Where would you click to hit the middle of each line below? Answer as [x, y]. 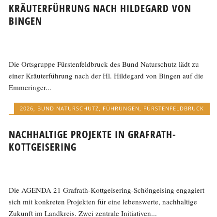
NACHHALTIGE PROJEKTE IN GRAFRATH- [93, 134]
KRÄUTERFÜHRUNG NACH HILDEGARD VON [100, 8]
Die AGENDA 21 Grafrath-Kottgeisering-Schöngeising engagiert [107, 190]
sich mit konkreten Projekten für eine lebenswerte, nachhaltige [103, 201]
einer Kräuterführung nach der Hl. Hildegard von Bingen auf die [106, 76]
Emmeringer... [30, 87]
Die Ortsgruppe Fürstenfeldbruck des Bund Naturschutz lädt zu [104, 64]
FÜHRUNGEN [121, 108]
